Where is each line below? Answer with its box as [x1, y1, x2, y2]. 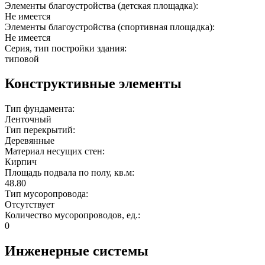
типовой [5, 53, 39, 64]
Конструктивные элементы [5, 76, 182, 92]
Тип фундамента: [5, 104, 77, 114]
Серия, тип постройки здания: [5, 43, 129, 53]
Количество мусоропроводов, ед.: [5, 210, 143, 221]
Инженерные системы [5, 243, 148, 259]
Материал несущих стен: [5, 146, 107, 157]
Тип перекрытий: [5, 125, 77, 135]
